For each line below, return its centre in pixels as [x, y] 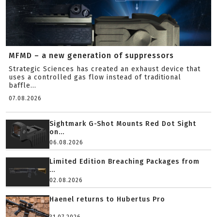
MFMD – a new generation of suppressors [91, 55]
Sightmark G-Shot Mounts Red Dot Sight [123, 124]
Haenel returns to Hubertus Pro [107, 199]
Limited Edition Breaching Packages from [124, 162]
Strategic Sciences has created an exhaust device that [105, 69]
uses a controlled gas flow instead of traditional [95, 77]
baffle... [23, 85]
